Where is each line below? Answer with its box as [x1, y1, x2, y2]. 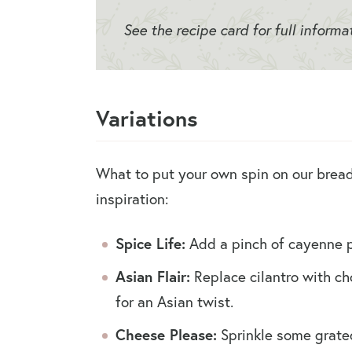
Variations [96, 103, 198, 133]
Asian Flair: [115, 266, 190, 286]
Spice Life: [115, 233, 185, 253]
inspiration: [96, 188, 168, 208]
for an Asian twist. [115, 291, 233, 311]
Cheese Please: [115, 324, 217, 344]
